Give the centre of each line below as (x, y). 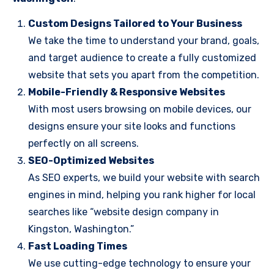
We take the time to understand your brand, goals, (144, 41)
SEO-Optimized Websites (91, 161)
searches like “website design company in (124, 212)
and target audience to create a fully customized (142, 58)
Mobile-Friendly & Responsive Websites (127, 92)
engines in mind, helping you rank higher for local (142, 195)
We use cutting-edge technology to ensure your (139, 263)
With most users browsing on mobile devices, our (140, 109)
